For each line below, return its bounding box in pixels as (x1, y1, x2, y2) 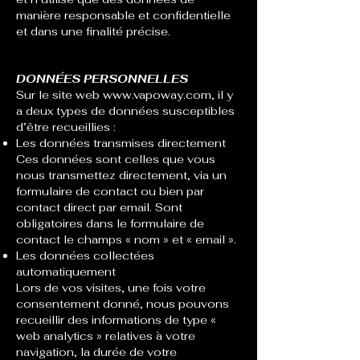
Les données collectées (16, 248, 154, 263)
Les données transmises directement (16, 136, 226, 150)
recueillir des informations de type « (16, 313, 216, 327)
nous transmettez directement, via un (16, 168, 227, 182)
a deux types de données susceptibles (16, 104, 235, 118)
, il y (211, 88, 233, 102)
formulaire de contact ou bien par (16, 184, 204, 198)
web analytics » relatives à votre (16, 329, 195, 343)
